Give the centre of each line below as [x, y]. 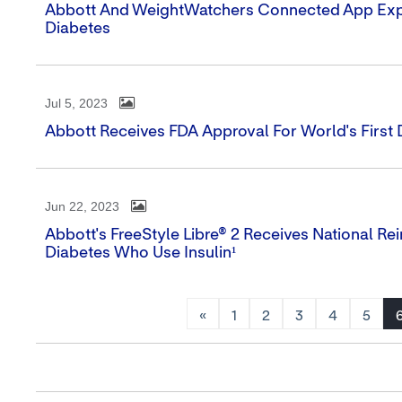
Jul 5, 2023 [76, 103]
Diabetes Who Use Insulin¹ [140, 253]
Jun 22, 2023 [82, 206]
